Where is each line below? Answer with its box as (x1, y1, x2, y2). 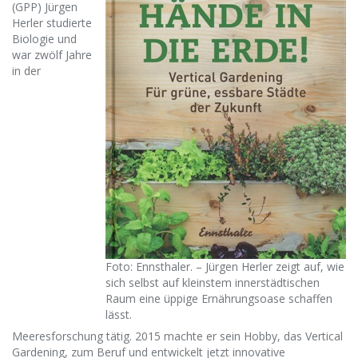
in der (12, 63, 41, 78)
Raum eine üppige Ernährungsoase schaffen (105, 291, 332, 306)
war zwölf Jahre (12, 47, 92, 62)
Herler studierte (12, 15, 92, 30)
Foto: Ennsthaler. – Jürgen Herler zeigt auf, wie (105, 259, 344, 274)
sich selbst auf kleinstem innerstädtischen (105, 275, 320, 290)
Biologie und (12, 31, 77, 46)
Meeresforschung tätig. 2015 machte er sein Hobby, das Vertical (12, 328, 343, 344)
